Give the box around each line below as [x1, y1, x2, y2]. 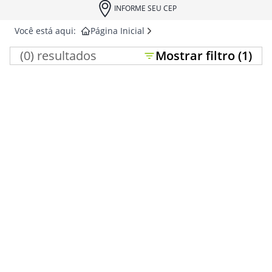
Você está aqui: [15, 25, 76, 36]
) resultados [30, 47, 97, 64]
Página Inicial [90, 25, 144, 36]
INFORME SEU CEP [114, 3, 177, 13]
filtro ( [203, 47, 242, 64]
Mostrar [155, 47, 203, 64]
